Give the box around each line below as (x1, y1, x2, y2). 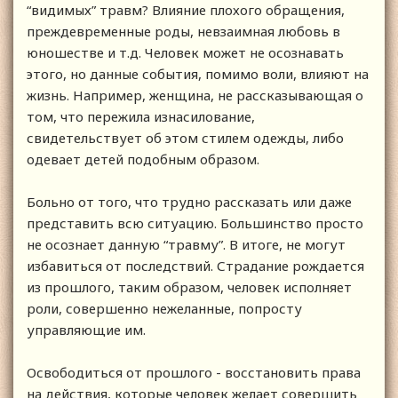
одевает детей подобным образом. (27, 149, 263, 168)
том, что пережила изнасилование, (27, 107, 255, 125)
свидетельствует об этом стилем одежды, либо (27, 128, 344, 147)
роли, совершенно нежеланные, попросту (27, 298, 302, 317)
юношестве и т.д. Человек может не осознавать (27, 43, 344, 61)
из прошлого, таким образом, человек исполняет (27, 277, 352, 296)
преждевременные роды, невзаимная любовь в (27, 21, 340, 40)
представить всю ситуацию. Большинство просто (27, 213, 363, 232)
